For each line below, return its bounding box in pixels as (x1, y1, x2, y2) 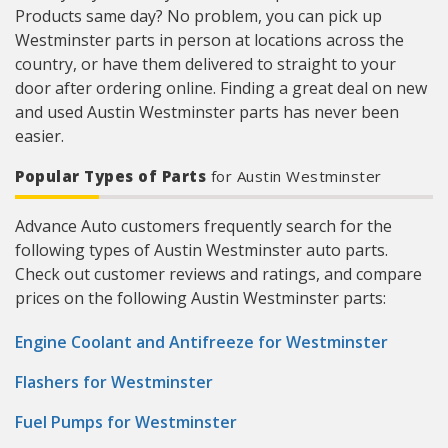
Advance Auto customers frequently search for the (15, 215, 392, 237)
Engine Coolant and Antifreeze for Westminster (15, 331, 388, 353)
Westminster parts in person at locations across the (15, 29, 404, 51)
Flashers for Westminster (15, 371, 213, 393)
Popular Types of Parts (15, 166, 211, 186)
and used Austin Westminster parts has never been (15, 101, 399, 123)
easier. (15, 125, 64, 147)
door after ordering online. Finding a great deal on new (15, 77, 427, 99)
